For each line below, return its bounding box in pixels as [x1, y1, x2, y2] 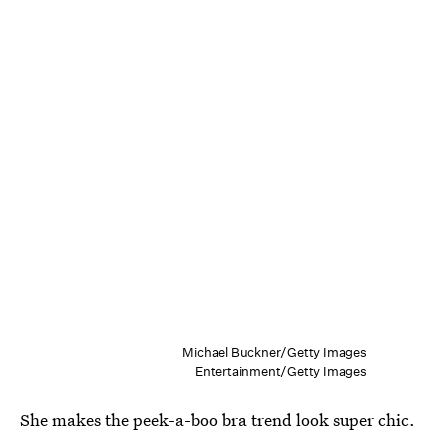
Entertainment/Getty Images [194, 362, 367, 380]
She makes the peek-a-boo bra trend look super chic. [20, 407, 415, 431]
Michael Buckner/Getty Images [182, 343, 367, 361]
